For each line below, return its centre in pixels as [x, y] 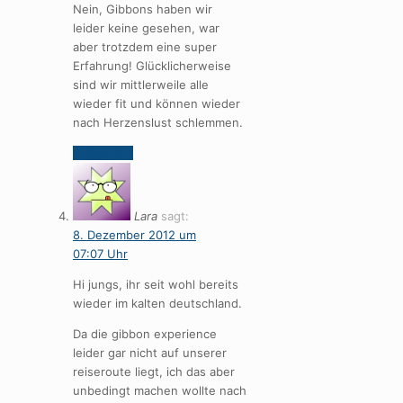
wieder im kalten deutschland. [157, 304]
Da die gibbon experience [145, 334]
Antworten [103, 153]
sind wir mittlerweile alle [141, 85]
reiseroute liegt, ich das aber [154, 372]
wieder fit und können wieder [157, 104]
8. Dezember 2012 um [134, 235]
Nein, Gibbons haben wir [143, 9]
